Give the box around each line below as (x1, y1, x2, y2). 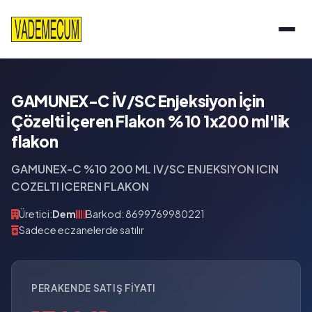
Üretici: (19, 208, 52, 220)
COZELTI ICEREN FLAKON (11, 179, 149, 194)
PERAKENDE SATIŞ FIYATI (31, 282, 156, 294)
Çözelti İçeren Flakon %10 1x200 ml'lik (11, 111, 290, 131)
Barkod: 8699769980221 (86, 208, 205, 220)
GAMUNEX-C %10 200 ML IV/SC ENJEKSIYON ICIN (11, 162, 279, 176)
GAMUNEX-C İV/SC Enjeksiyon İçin (11, 91, 265, 111)
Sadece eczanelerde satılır (19, 224, 144, 236)
